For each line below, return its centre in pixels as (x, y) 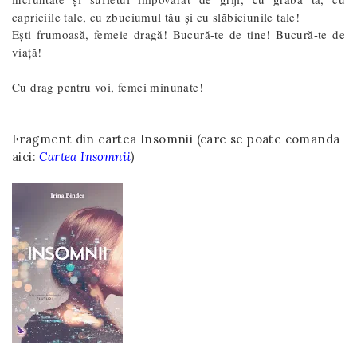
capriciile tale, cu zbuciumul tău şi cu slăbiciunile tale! (156, 17)
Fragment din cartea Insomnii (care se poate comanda (176, 139)
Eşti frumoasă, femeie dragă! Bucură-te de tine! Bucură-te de (178, 34)
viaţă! (27, 52)
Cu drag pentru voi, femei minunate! (108, 87)
